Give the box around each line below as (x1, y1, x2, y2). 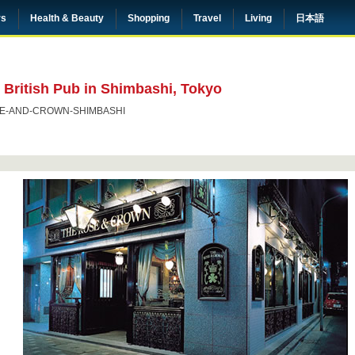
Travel (193, 13, 221, 24)
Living (245, 13, 272, 24)
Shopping (128, 13, 170, 24)
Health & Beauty (30, 13, 104, 24)
